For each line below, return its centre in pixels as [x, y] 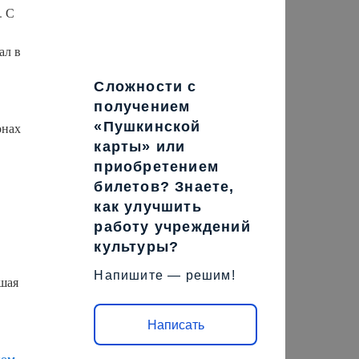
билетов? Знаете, [164, 187]
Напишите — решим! [165, 275]
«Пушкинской [147, 127]
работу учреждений [172, 227]
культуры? [137, 247]
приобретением [157, 167]
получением [142, 107]
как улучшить [148, 207]
